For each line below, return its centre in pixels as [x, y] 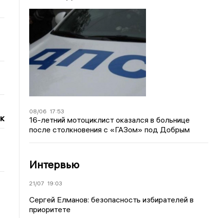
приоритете [50, 209]
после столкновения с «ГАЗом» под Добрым [110, 129]
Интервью [54, 164]
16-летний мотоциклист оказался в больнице [110, 119]
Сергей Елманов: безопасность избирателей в [112, 199]
